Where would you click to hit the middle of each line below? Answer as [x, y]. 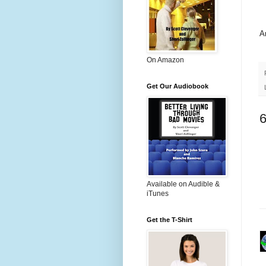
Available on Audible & [183, 184]
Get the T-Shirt [170, 220]
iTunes [158, 194]
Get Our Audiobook [178, 86]
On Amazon [165, 60]
